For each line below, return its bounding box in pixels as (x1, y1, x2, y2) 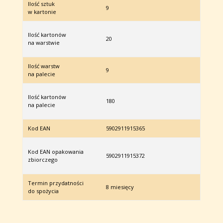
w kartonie (27, 8, 56, 16)
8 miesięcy (106, 183, 134, 191)
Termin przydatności (27, 179, 84, 187)
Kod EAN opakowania (27, 148, 84, 156)
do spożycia (27, 187, 59, 195)
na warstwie (27, 39, 60, 47)
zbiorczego (27, 156, 58, 164)
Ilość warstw (27, 62, 60, 70)
